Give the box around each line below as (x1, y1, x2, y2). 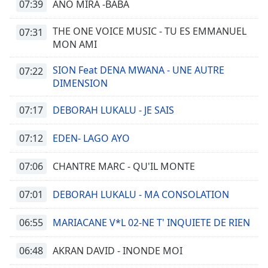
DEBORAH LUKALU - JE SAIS (53, 103, 174, 117)
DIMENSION (53, 77, 108, 90)
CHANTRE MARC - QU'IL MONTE (53, 160, 195, 173)
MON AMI (53, 38, 97, 51)
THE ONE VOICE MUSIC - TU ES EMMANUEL (53, 25, 246, 38)
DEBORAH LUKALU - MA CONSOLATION (53, 188, 229, 201)
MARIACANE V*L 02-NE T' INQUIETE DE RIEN (53, 216, 250, 229)
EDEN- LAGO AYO (53, 132, 130, 145)
